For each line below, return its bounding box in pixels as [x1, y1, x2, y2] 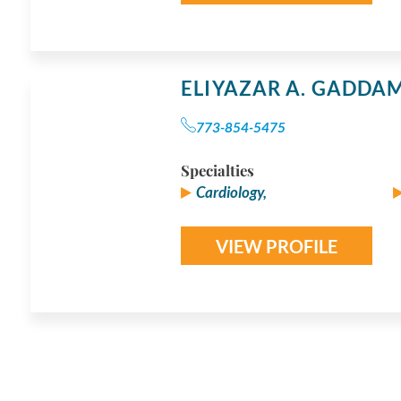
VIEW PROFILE [216, 235, 338, 257]
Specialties [181, 159, 255, 180]
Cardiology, [195, 183, 267, 201]
